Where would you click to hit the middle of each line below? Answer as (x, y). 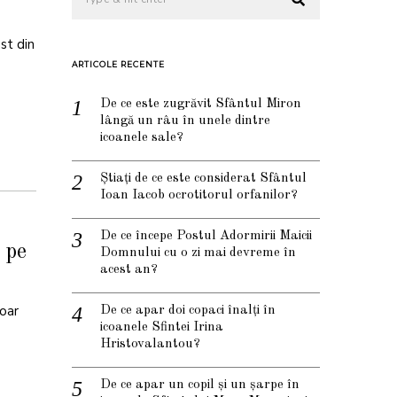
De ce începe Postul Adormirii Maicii (206, 237)
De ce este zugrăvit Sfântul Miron (201, 105)
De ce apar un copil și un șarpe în (200, 385)
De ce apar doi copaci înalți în (188, 311)
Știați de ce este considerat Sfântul (203, 179)
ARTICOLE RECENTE (118, 65)
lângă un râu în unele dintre (185, 121)
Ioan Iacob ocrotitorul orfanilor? (199, 196)
